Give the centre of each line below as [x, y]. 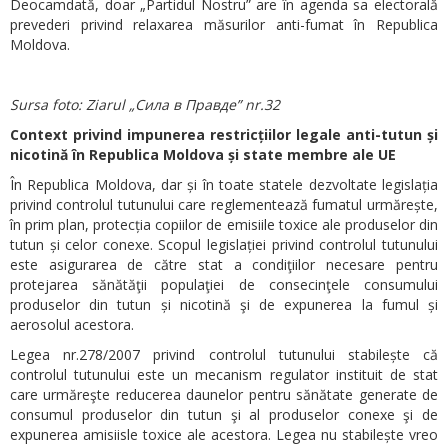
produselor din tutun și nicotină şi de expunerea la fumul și [224, 304]
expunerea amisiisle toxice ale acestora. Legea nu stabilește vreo [224, 434]
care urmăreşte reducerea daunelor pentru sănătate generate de [224, 394]
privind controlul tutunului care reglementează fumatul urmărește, [224, 204]
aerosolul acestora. [72, 324]
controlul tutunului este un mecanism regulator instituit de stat [224, 374]
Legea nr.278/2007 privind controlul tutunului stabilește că [224, 354]
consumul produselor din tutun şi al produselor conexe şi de [224, 414]
